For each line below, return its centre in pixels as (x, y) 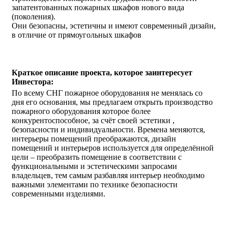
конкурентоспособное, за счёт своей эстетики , (93, 120)
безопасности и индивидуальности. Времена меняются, (108, 129)
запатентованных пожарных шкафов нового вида (98, 7)
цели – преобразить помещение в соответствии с (97, 157)
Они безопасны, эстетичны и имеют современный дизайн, (114, 25)
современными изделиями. (59, 193)
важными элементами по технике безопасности (95, 184)
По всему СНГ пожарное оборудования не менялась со (107, 93)
